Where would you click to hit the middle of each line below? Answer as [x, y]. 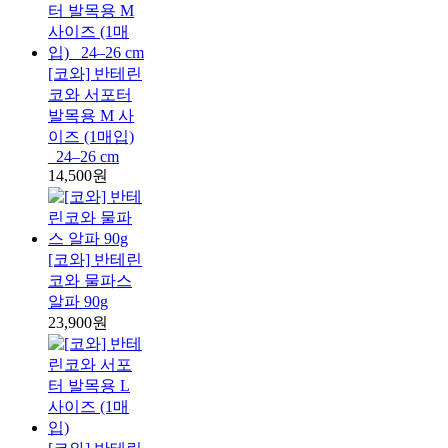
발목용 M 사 [91, 116]
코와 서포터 [90, 95]
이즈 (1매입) [91, 137]
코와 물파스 [90, 281]
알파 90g [78, 302]
